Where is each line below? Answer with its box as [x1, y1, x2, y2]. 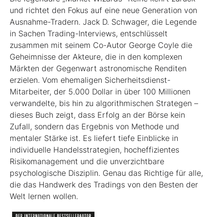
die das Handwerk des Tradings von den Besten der [10, 179, 198, 189]
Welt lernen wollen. [10, 191, 78, 201]
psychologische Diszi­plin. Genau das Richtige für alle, [10, 168, 203, 178]
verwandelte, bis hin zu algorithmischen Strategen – [10, 98, 198, 108]
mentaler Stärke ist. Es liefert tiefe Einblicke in [10, 133, 178, 143]
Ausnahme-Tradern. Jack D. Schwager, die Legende [10, 16, 199, 27]
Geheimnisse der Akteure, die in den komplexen [10, 51, 182, 62]
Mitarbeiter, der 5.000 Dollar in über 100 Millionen [10, 86, 190, 96]
